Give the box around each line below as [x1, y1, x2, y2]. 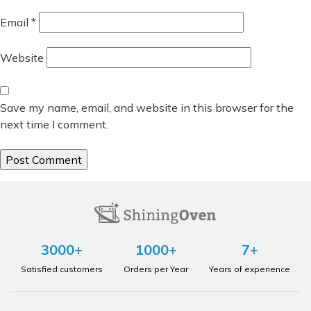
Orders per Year [124, 263, 188, 274]
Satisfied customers [21, 263, 103, 274]
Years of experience [209, 263, 290, 274]
